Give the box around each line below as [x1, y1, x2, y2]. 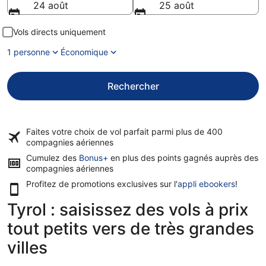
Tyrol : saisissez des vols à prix [7, 199, 248, 220]
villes [7, 237, 47, 258]
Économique [61, 47, 108, 57]
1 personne [7, 47, 50, 57]
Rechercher [107, 80, 159, 92]
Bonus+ [79, 153, 108, 163]
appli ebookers [178, 179, 235, 189]
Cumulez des [26, 153, 79, 163]
